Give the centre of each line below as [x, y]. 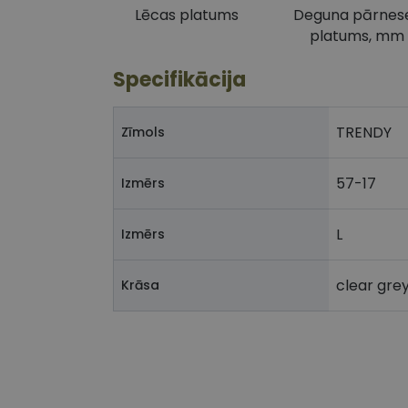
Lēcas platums [187, 15]
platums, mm [357, 36]
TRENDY [364, 133]
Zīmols [143, 133]
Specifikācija [179, 80]
